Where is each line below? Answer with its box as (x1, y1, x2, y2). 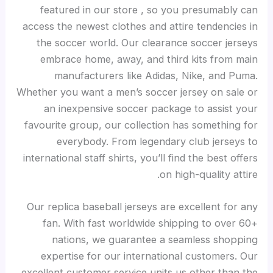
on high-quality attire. (159, 168, 258, 180)
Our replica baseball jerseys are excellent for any (26, 200, 258, 213)
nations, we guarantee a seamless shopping (51, 233, 258, 246)
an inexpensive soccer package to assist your (43, 102, 258, 115)
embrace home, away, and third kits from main (40, 52, 258, 65)
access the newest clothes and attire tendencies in (22, 19, 258, 32)
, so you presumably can (140, 3, 258, 16)
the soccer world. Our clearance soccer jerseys (36, 36, 258, 49)
